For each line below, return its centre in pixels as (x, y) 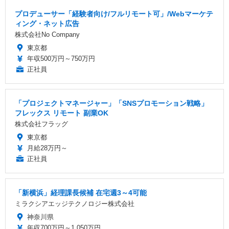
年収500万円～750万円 (61, 58)
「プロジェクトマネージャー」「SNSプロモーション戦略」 (111, 103)
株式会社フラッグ (41, 124)
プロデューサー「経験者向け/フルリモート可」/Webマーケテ (114, 14)
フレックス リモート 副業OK (62, 113)
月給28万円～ (47, 148)
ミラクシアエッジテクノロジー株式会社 (75, 203)
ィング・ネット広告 (47, 23)
